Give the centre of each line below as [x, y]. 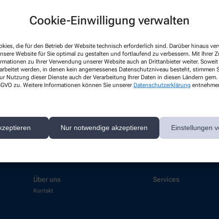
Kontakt [43, 191]
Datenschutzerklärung [162, 85]
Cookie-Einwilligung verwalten [109, 20]
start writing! [144, 82]
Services [166, 180]
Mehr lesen [157, 98]
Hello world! [154, 51]
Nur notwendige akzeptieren [104, 128]
